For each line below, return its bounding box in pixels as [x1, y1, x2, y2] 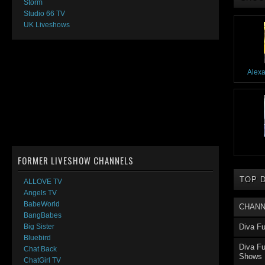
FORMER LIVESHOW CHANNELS [18, 154, 134, 167]
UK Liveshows [24, 21, 70, 29]
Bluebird [24, 234, 51, 242]
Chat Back [24, 245, 57, 253]
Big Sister [24, 222, 54, 231]
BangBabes [24, 211, 62, 219]
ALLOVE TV [24, 177, 62, 186]
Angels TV [24, 189, 57, 197]
